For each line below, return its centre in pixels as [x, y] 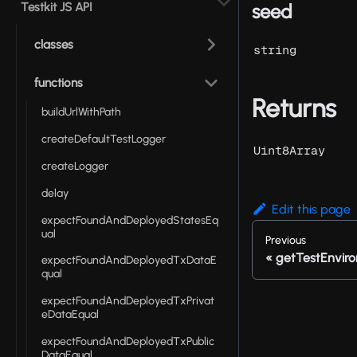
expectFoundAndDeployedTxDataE [129, 261]
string [275, 50]
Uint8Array [289, 151]
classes [54, 45]
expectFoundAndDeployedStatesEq [130, 220]
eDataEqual [70, 315]
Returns [294, 109]
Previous [286, 241]
